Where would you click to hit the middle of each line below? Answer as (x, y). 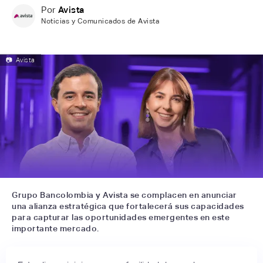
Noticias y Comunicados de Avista (100, 21)
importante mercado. (55, 228)
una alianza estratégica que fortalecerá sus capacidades (128, 206)
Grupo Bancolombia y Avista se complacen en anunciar (124, 195)
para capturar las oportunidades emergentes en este (121, 217)
